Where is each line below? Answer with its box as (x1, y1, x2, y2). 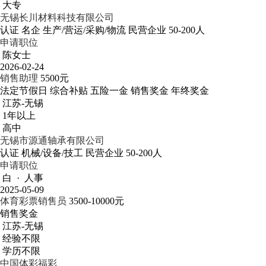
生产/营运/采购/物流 (43, 25, 126, 35)
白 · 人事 (2, 173, 43, 183)
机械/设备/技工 (21, 148, 83, 158)
